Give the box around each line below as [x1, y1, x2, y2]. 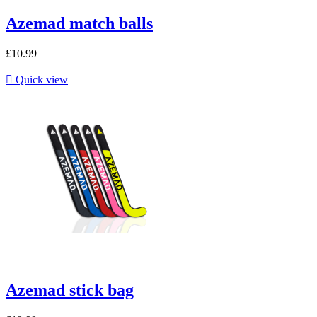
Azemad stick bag [6, 280, 134, 299]
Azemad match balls [6, 13, 153, 33]
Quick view [13, 73, 68, 86]
